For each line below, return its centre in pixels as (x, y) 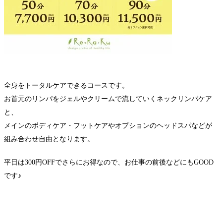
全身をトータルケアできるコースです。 (66, 86)
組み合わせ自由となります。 (49, 139)
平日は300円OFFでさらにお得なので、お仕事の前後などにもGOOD (109, 163)
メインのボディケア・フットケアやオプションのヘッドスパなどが (108, 126)
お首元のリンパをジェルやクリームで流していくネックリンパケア (108, 99)
